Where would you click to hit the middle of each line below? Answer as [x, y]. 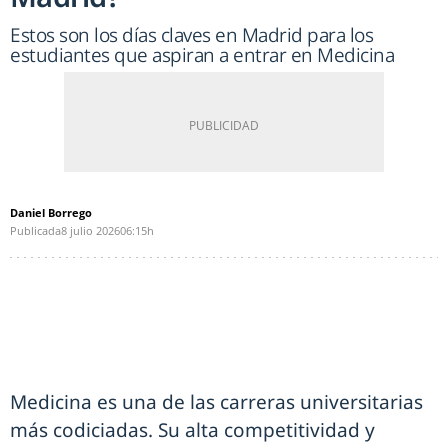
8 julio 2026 [90, 230]
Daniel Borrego [51, 212]
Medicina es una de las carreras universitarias [216, 401]
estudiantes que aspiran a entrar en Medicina [202, 54]
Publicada [35, 230]
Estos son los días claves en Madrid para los [191, 34]
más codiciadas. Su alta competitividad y [192, 429]
